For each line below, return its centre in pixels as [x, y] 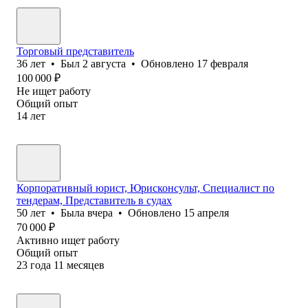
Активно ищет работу [68, 240]
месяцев [86, 265]
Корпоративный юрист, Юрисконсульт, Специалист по [145, 188]
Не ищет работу [54, 91]
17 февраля [222, 63]
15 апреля [206, 212]
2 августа [104, 63]
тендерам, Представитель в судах [94, 200]
